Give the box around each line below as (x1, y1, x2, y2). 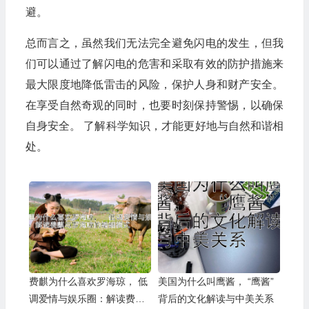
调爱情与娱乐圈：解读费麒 (28, 292, 145, 304)
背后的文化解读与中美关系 (157, 292, 274, 304)
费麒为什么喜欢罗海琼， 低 (28, 275, 138, 287)
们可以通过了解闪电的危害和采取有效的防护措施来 (25, 57, 284, 70)
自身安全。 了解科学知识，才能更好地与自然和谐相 (25, 119, 284, 132)
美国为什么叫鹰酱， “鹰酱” (157, 275, 248, 287)
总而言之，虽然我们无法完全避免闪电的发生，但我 (25, 37, 284, 49)
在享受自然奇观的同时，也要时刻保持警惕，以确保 (25, 99, 284, 111)
